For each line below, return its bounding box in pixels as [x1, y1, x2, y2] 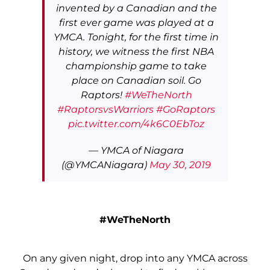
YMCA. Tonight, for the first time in [54, 31, 219, 43]
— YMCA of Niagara [89, 144, 184, 156]
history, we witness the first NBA [58, 45, 214, 57]
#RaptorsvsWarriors [57, 103, 154, 115]
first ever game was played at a [58, 16, 214, 28]
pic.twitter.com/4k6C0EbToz [68, 118, 204, 130]
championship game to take [66, 60, 207, 72]
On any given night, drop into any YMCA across [22, 252, 248, 264]
